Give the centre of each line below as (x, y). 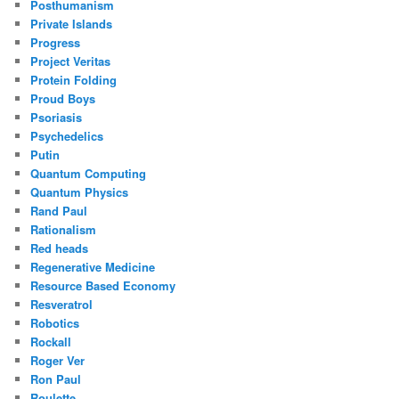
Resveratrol (62, 304)
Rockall (51, 341)
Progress (56, 42)
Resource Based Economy (103, 285)
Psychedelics (67, 135)
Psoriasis (57, 117)
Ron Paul (56, 379)
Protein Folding (74, 79)
